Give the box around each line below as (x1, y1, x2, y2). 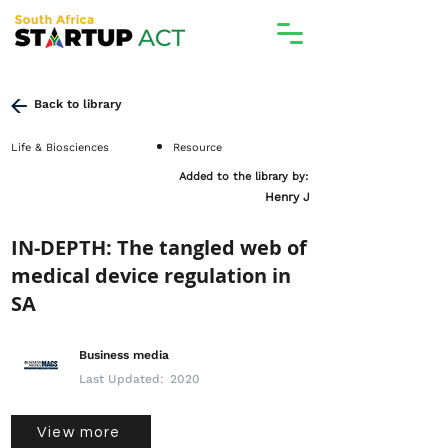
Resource (173, 141, 222, 154)
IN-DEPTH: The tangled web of (11, 234, 307, 261)
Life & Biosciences (11, 141, 109, 154)
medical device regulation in (11, 262, 291, 289)
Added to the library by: (179, 170, 308, 183)
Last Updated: (79, 372, 164, 386)
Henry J (265, 190, 310, 204)
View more (37, 425, 121, 440)
